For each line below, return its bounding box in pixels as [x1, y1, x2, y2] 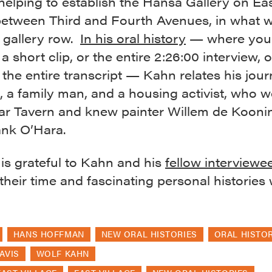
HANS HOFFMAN [13, 228, 84, 240]
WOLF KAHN [36, 247, 89, 260]
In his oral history [80, 29, 186, 47]
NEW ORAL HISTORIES [101, 228, 197, 240]
